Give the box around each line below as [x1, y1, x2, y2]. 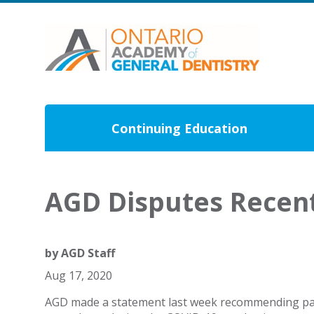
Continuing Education [111, 120, 248, 137]
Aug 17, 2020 [44, 268, 112, 284]
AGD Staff [60, 245, 115, 261]
